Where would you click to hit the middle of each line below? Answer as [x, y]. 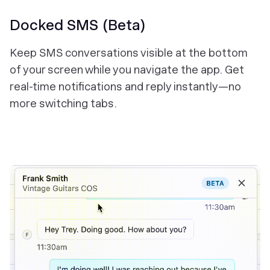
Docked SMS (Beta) [78, 25]
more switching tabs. [63, 104]
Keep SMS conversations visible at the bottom [129, 53]
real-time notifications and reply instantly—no [125, 87]
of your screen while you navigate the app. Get [127, 70]
